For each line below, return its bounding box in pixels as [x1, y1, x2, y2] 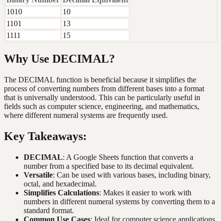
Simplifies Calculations [24, 188, 99, 197]
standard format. [24, 206, 74, 215]
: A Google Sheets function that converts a [63, 152, 193, 161]
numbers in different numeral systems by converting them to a [24, 197, 215, 206]
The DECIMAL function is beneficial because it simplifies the [4, 75, 196, 84]
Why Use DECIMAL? [4, 52, 115, 66]
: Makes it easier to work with [99, 188, 191, 197]
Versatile [24, 170, 53, 179]
